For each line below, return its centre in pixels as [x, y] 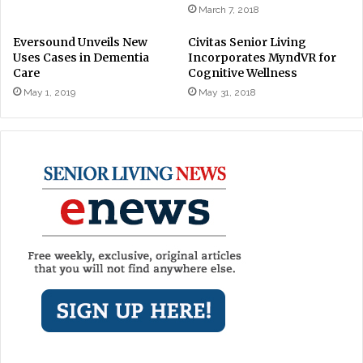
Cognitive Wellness [243, 73]
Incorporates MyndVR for [262, 57]
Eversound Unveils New [80, 42]
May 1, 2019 [49, 92]
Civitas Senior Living [247, 42]
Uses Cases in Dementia [81, 57]
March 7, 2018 [229, 9]
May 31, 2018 [227, 92]
